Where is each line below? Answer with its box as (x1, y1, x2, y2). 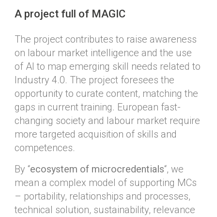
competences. (15, 141, 75, 154)
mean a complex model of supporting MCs (15, 176, 197, 188)
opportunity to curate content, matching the (15, 87, 198, 99)
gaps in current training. (15, 101, 117, 113)
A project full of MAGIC (15, 7, 125, 20)
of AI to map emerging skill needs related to (15, 60, 201, 72)
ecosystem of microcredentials (30, 163, 164, 175)
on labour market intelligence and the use (15, 46, 192, 59)
